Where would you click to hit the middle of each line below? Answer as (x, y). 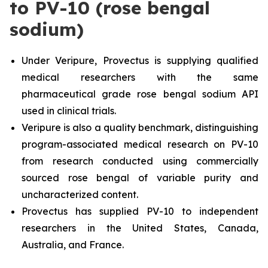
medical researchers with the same (140, 77)
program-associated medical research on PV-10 (140, 144)
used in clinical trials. (69, 111)
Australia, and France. (73, 245)
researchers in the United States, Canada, (140, 228)
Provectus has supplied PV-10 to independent (140, 211)
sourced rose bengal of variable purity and (140, 178)
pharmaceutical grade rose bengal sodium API (140, 94)
